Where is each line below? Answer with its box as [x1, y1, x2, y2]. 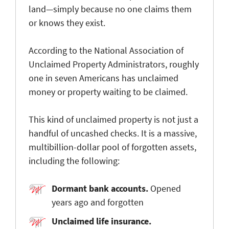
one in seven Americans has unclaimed [29, 72, 178, 84]
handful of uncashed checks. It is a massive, [29, 127, 197, 139]
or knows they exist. [29, 16, 105, 29]
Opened [148, 182, 181, 194]
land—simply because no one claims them [29, 3, 192, 15]
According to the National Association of [29, 44, 184, 56]
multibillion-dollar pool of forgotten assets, [29, 141, 196, 153]
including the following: [29, 154, 120, 167]
